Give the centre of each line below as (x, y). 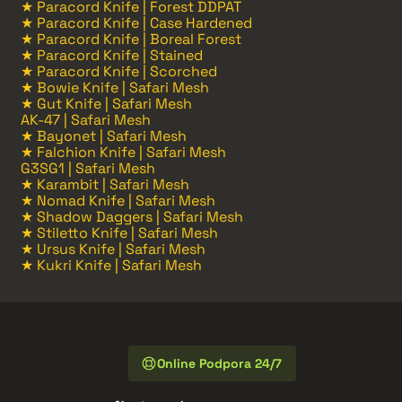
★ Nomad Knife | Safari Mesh (118, 200)
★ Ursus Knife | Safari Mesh (113, 249)
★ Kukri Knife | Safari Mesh (111, 265)
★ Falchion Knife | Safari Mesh (123, 152)
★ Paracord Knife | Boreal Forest (131, 39)
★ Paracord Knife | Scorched (119, 71)
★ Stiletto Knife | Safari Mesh (119, 232)
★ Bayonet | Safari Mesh (104, 135)
